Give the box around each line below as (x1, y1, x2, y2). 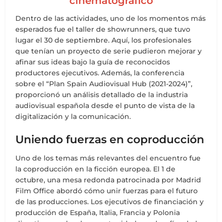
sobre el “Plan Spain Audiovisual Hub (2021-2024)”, (15, 79, 193, 89)
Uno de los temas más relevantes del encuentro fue (15, 154, 201, 163)
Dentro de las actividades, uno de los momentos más (15, 14, 206, 23)
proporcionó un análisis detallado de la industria (15, 90, 188, 100)
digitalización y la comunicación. (15, 112, 131, 121)
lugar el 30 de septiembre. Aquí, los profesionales (15, 36, 192, 45)
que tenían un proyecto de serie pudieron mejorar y (15, 47, 202, 56)
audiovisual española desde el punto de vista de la (15, 101, 195, 111)
